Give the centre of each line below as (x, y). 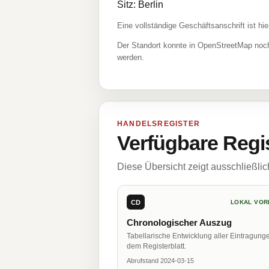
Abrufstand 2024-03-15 (160, 261)
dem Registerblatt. (156, 246)
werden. (131, 57)
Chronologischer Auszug (179, 222)
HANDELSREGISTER (159, 124)
